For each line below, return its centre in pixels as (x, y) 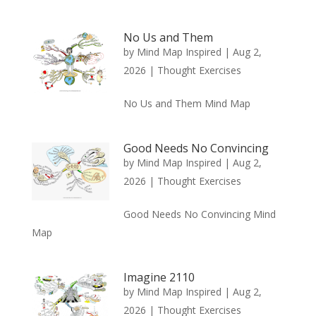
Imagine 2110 (159, 277)
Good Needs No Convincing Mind (199, 214)
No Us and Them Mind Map (187, 103)
